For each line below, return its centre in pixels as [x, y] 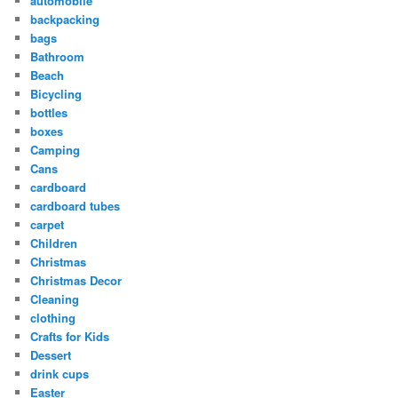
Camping [56, 149]
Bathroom [58, 56]
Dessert [51, 354]
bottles [49, 112]
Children [54, 243]
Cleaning [55, 298]
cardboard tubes [76, 205]
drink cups [60, 373]
